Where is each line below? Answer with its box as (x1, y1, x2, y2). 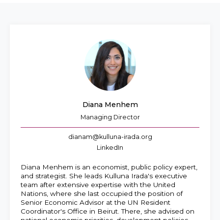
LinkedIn (97, 143, 123, 151)
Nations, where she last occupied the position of (21, 189, 183, 197)
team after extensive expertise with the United (21, 180, 175, 189)
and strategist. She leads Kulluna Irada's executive (21, 171, 187, 180)
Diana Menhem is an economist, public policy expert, (21, 163, 197, 171)
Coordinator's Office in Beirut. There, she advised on (21, 207, 194, 215)
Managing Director (80, 113, 140, 121)
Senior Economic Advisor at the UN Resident (21, 198, 170, 206)
